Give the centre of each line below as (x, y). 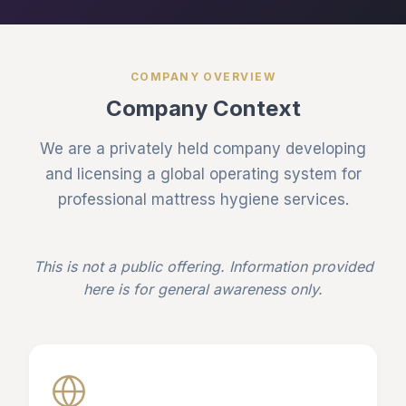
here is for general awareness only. (203, 289)
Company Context (203, 108)
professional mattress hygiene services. (203, 199)
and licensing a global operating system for (203, 174)
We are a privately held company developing (203, 149)
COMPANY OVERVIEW (203, 77)
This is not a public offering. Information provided (203, 266)
